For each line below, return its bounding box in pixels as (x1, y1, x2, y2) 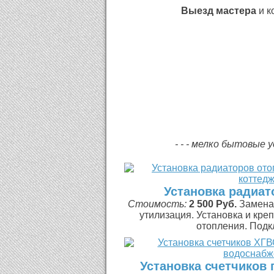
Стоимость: (128, 199, 189, 209)
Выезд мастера (180, 6, 256, 16)
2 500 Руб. (189, 199, 237, 209)
